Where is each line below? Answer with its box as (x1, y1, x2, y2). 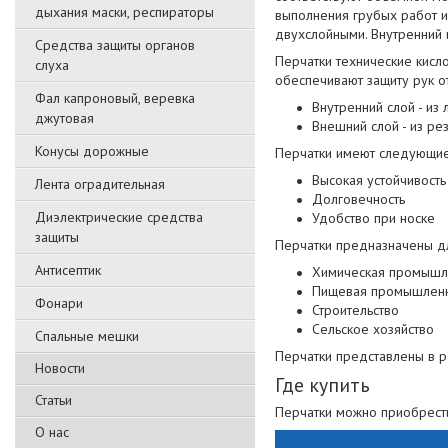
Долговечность (312, 189, 405, 208)
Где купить (275, 371, 370, 397)
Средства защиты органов (35, 36, 195, 54)
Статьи (35, 391, 72, 409)
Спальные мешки (35, 327, 139, 345)
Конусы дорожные (35, 142, 149, 160)
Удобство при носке (312, 208, 435, 227)
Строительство (312, 300, 399, 319)
